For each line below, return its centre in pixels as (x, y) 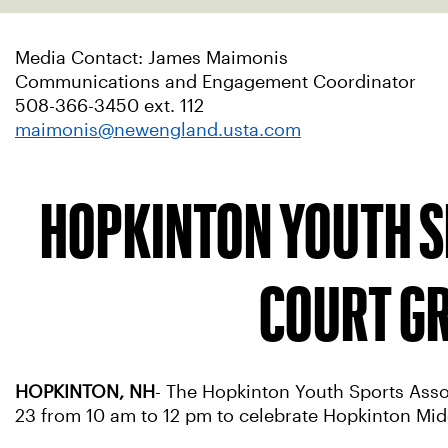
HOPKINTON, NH (85, 392)
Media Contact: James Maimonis (151, 58)
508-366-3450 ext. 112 (109, 106)
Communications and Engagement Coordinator (215, 82)
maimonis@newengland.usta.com (158, 130)
